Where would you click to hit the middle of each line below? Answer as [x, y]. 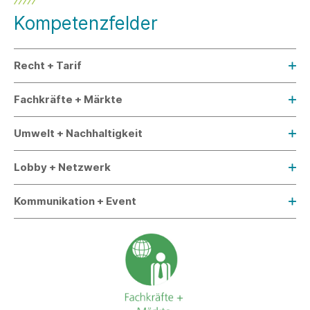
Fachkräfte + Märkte [68, 100]
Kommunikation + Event [75, 201]
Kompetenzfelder [86, 24]
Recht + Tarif [48, 66]
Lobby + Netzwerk [62, 167]
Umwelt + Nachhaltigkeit [78, 134]
